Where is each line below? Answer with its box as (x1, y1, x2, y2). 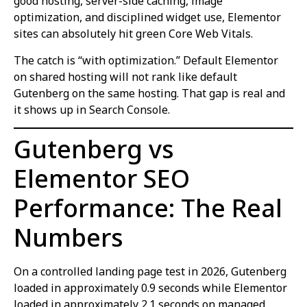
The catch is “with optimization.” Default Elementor (14, 52, 278, 68)
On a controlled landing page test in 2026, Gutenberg (14, 263, 286, 279)
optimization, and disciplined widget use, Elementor (14, 10, 281, 25)
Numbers (14, 220, 123, 254)
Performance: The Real (14, 191, 282, 225)
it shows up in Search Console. (14, 101, 170, 117)
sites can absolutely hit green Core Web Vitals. (14, 26, 253, 42)
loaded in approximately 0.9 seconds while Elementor (14, 280, 287, 295)
